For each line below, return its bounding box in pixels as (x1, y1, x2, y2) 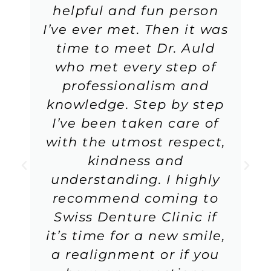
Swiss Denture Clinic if (54, 209, 217, 224)
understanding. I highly (51, 171, 220, 187)
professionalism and (62, 77, 209, 93)
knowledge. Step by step (47, 96, 224, 112)
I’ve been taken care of (52, 115, 219, 131)
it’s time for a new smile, (46, 227, 226, 243)
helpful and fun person (53, 2, 219, 18)
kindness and (87, 152, 184, 168)
